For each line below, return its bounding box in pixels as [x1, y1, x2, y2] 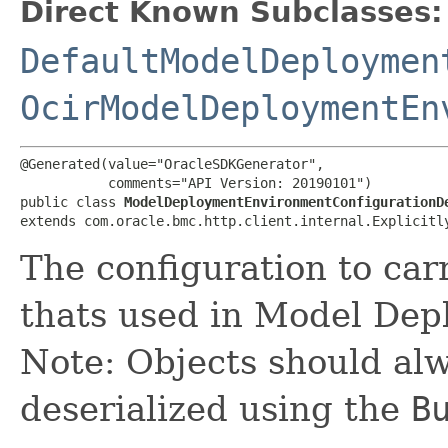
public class [20, 193, 124, 210]
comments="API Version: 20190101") [20, 174, 372, 191]
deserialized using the [20, 388, 411, 429]
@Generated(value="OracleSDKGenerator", [20, 155, 324, 172]
